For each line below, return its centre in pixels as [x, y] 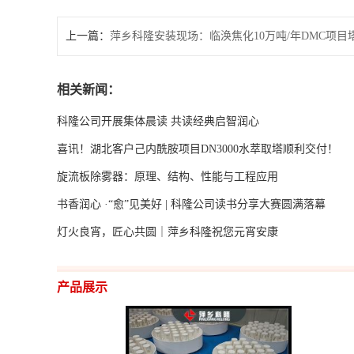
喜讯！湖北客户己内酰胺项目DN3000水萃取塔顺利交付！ [198, 149]
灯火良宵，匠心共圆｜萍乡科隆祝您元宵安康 [168, 232]
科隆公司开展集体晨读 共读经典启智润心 [158, 121]
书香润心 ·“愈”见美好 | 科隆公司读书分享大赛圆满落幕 [191, 204]
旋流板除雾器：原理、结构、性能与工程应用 [168, 177]
